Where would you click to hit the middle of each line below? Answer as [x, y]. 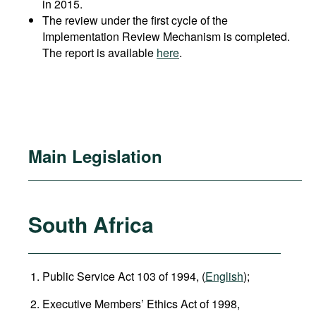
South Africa [91, 224]
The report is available [99, 53]
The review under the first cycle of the [135, 20]
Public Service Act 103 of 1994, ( [124, 276]
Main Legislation [95, 156]
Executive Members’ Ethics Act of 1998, [141, 304]
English [224, 276]
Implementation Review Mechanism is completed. [166, 36]
